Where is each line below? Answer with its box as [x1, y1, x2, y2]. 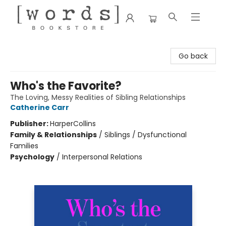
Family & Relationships [10, 130, 97, 140]
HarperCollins [50, 119, 96, 129]
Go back [179, 51, 208, 61]
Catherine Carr [10, 102, 69, 112]
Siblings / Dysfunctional [104, 130, 187, 140]
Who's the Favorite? [10, 78, 122, 94]
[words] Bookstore [8, 40, 71, 50]
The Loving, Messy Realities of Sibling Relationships [10, 92, 186, 102]
